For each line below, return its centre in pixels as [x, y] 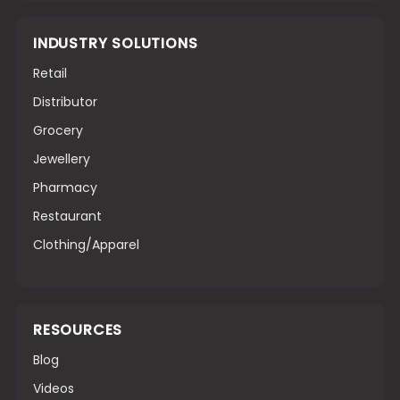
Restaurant [67, 216]
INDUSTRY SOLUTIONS [116, 43]
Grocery [58, 130]
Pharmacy [65, 187]
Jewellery [62, 158]
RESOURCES [78, 329]
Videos [54, 388]
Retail [50, 73]
